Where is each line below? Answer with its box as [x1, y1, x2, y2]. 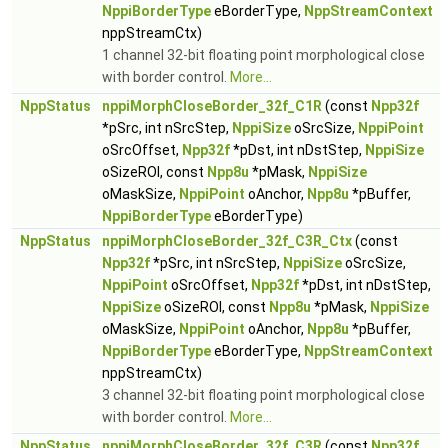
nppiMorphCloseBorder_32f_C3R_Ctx [102, 233, 352, 249]
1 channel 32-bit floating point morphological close [102, 47, 425, 63]
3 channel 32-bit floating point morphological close [102, 387, 425, 403]
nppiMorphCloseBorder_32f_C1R [102, 98, 322, 114]
